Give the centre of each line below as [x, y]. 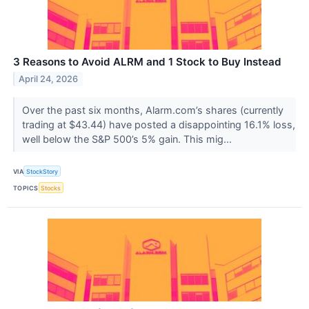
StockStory [42, 171]
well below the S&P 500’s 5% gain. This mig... [128, 139]
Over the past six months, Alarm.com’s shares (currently [152, 110]
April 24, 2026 [49, 79]
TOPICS [26, 188]
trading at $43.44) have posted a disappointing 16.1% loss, [158, 125]
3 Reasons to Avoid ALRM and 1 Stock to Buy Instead [147, 62]
